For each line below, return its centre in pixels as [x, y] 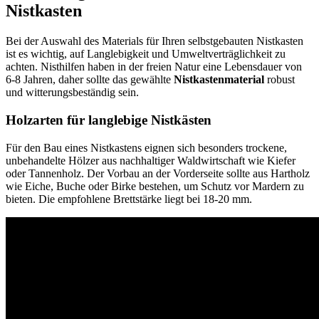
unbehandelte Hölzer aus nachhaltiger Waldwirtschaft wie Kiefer [151, 160]
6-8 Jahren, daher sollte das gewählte [90, 80]
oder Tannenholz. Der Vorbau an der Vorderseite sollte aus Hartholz [158, 173]
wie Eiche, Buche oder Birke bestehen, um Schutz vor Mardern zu [155, 186]
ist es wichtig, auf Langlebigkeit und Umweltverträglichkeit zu [146, 54]
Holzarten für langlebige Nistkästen [109, 120]
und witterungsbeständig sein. [72, 93]
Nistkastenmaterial [219, 80]
